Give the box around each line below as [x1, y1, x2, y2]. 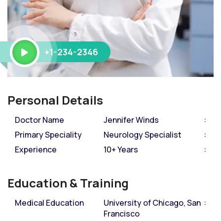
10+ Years [104, 144, 138, 155]
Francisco [104, 208, 140, 220]
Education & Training [7, 175, 129, 191]
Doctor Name [15, 114, 64, 126]
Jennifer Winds [104, 114, 159, 126]
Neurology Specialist [104, 129, 182, 141]
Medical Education [15, 197, 84, 209]
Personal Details [7, 92, 103, 109]
